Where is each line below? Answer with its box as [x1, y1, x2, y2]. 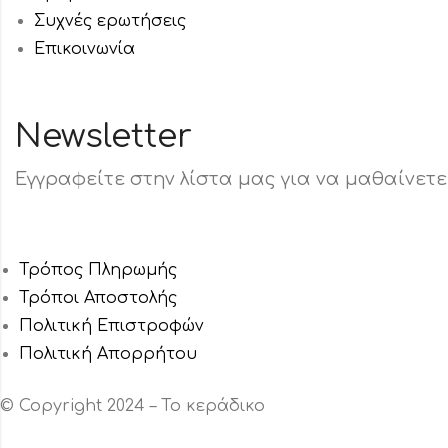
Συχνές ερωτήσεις [34, 12, 187, 31]
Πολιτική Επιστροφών [19, 317, 205, 336]
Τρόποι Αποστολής [19, 289, 178, 308]
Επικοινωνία [34, 40, 136, 59]
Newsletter [15, 118, 192, 156]
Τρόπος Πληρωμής [19, 261, 178, 280]
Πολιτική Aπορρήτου [19, 345, 198, 364]
